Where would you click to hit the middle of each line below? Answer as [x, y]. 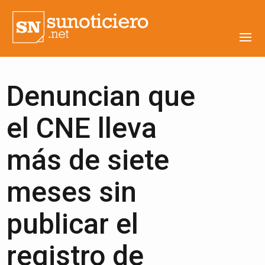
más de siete [88, 160]
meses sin [72, 192]
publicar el [73, 224]
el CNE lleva [82, 128]
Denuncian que [101, 96]
